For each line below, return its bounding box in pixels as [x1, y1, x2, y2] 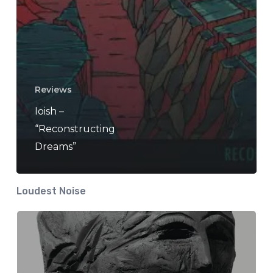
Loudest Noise [16, 185, 86, 197]
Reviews [34, 83, 72, 95]
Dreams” [34, 140, 76, 152]
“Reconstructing [34, 122, 115, 135]
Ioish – [34, 105, 64, 117]
